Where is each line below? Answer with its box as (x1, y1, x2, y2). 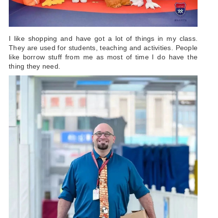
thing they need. (9, 62, 60, 71)
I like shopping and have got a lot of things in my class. (9, 35, 198, 43)
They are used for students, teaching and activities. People (9, 44, 198, 52)
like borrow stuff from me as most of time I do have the (9, 53, 198, 61)
